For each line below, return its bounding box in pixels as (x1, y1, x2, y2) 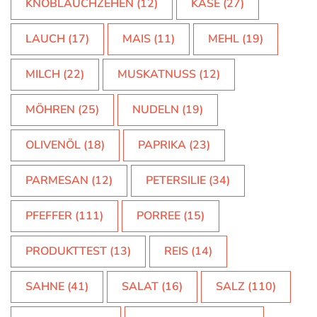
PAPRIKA (138, 137, 186, 153)
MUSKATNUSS (117, 66, 196, 82)
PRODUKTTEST (25, 243, 107, 259)
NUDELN (132, 101, 179, 117)
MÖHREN (25, 101, 75, 117)
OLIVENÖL (25, 137, 81, 153)
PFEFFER (25, 207, 72, 224)
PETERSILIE (146, 172, 206, 188)
